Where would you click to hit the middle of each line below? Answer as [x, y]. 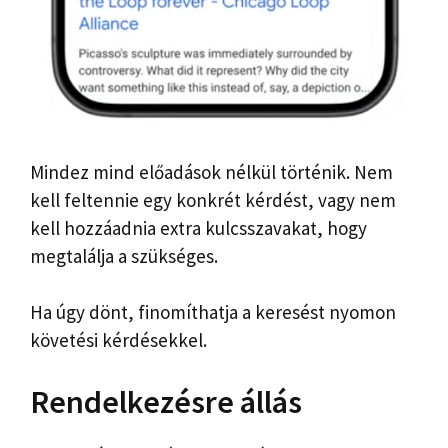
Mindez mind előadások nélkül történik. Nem [211, 171]
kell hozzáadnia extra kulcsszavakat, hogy [198, 227]
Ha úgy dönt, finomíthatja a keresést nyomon [213, 312]
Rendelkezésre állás [166, 401]
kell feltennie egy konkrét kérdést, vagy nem [213, 199]
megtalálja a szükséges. [124, 255]
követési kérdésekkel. [118, 340]
